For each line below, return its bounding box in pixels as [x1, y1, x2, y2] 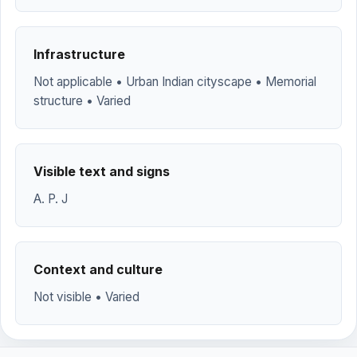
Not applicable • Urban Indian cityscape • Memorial [33, 74, 316, 89]
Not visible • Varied [33, 289, 139, 304]
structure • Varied [33, 93, 131, 108]
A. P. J [33, 191, 68, 206]
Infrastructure [33, 46, 125, 62]
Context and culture [33, 261, 163, 277]
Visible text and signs [33, 163, 170, 179]
